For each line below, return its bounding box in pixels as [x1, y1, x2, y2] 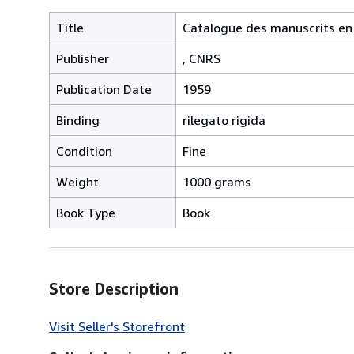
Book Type [56, 204, 115, 220]
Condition [56, 142, 112, 159]
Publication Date [56, 81, 152, 97]
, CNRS [183, 50, 220, 66]
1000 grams [183, 173, 251, 190]
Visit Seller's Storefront [49, 318, 185, 334]
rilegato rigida [183, 111, 265, 128]
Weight [56, 173, 99, 190]
